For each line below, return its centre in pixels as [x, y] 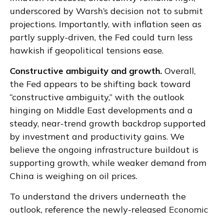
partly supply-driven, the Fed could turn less [101, 37]
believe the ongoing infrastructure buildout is [104, 150]
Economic [189, 209]
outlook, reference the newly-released [89, 209]
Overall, [179, 71]
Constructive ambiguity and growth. [86, 71]
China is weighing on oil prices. [73, 176]
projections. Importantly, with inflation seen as [106, 24]
